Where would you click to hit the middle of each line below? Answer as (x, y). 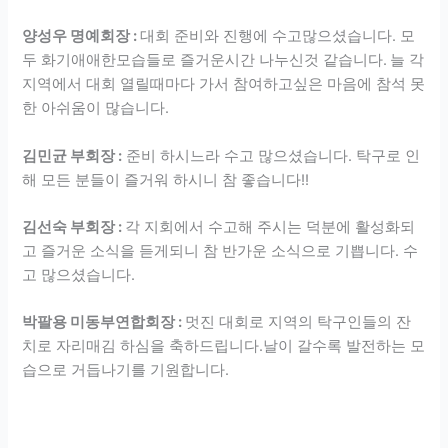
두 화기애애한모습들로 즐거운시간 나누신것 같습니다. (205, 60)
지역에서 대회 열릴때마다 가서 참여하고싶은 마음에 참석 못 (224, 84)
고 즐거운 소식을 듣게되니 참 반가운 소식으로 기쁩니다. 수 (220, 251)
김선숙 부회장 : (74, 227)
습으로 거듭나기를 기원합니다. (126, 370)
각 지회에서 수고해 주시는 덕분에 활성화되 (270, 227)
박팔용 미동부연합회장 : (104, 322)
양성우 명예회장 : (81, 36)
